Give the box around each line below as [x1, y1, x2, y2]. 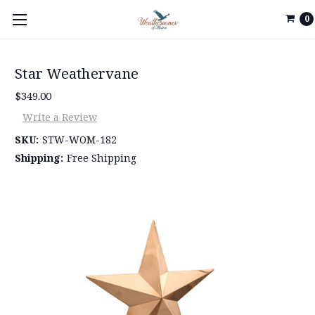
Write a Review [22, 110, 97, 124]
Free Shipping [66, 150, 136, 165]
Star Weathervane [15, 64, 139, 83]
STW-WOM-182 [41, 132, 117, 146]
